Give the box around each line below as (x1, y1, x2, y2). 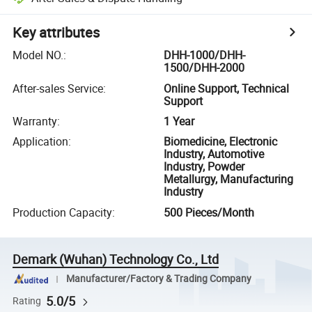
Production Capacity (13, 204, 113, 220)
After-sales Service (13, 80, 104, 96)
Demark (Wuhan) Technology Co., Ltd (13, 250, 219, 267)
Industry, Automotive (164, 146, 265, 162)
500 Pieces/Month (164, 204, 255, 220)
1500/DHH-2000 (164, 60, 245, 76)
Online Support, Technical (164, 80, 290, 96)
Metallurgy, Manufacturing (164, 171, 294, 187)
